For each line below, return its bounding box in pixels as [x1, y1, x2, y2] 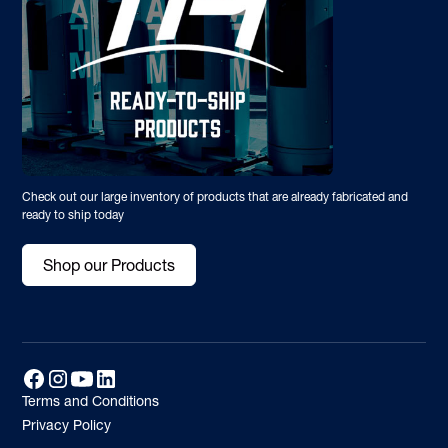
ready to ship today [22, 206, 125, 222]
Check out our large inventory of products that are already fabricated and [22, 188, 409, 204]
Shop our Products [43, 254, 176, 275]
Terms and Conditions [22, 391, 160, 410]
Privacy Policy [22, 416, 112, 435]
